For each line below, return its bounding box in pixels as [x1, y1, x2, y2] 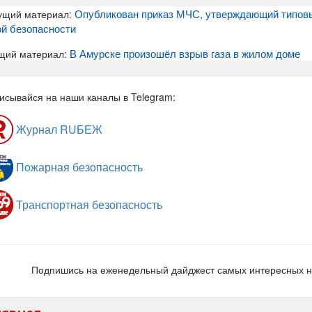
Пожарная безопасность [13, 159, 143, 175]
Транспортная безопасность [13, 196, 162, 213]
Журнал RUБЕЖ [13, 121, 102, 138]
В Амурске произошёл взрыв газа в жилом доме [70, 46, 300, 61]
